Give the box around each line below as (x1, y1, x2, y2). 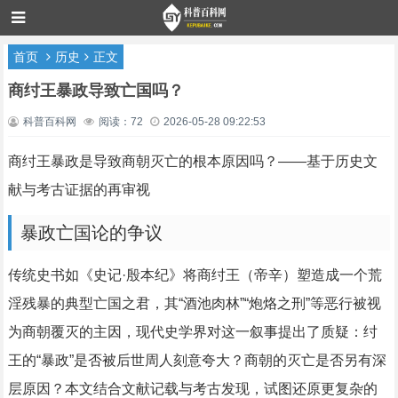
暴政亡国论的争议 (20, 223, 163, 243)
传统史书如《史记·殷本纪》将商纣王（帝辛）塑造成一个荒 (7, 267, 382, 283)
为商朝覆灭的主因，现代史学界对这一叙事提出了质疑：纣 (7, 324, 378, 339)
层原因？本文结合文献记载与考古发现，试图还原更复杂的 (7, 381, 378, 396)
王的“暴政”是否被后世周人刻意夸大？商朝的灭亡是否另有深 (7, 353, 386, 368)
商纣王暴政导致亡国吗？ (7, 82, 184, 99)
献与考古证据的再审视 (7, 182, 150, 197)
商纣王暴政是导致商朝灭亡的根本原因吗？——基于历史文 (7, 154, 378, 169)
